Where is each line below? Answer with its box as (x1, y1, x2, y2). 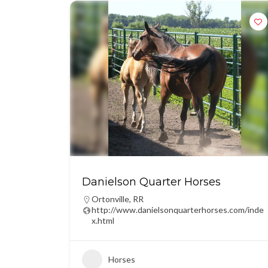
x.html (92, 215, 114, 226)
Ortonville (92, 194, 129, 204)
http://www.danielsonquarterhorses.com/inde (92, 205, 264, 215)
